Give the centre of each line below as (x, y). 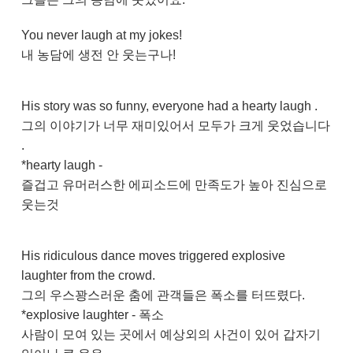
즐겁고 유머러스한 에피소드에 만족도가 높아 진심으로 (174, 185)
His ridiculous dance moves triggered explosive (153, 256)
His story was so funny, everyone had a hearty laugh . (169, 106)
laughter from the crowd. (88, 275)
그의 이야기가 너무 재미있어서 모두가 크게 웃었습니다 (175, 126)
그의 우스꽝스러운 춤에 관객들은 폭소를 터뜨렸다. (163, 295)
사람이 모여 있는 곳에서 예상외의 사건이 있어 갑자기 (171, 334)
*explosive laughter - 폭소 (92, 315)
